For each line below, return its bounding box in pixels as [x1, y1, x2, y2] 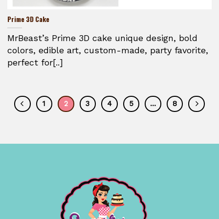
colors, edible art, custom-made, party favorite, [7, 44, 208, 55]
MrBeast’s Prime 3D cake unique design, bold [7, 32, 197, 43]
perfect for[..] [7, 57, 63, 67]
